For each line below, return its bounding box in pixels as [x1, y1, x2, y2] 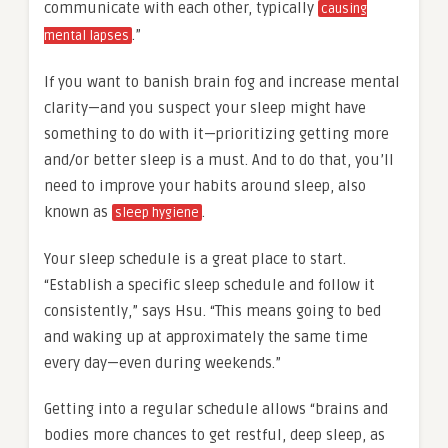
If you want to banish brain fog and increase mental [44, 73, 400, 92]
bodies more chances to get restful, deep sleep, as [44, 426, 385, 445]
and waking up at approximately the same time [44, 328, 368, 347]
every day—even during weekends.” [44, 354, 285, 373]
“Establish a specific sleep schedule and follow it [44, 276, 375, 295]
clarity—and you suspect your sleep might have [44, 99, 366, 118]
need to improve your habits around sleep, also [44, 177, 366, 196]
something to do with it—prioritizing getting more [44, 125, 389, 144]
